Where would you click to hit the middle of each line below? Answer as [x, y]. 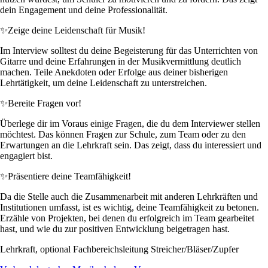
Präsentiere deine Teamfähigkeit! [69, 176]
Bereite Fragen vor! [45, 103]
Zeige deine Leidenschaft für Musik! [77, 30]
